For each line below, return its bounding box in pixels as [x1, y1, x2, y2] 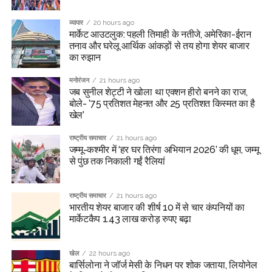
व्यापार [69, 18, 83, 27]
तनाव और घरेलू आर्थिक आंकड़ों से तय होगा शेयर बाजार [69, 40, 250, 52]
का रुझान [69, 52, 101, 64]
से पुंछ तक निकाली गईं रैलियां [69, 155, 165, 168]
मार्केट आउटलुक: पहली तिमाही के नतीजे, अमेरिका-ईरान [69, 29, 251, 41]
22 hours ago [89, 249, 130, 258]
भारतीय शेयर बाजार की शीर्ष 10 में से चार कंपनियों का [69, 202, 245, 214]
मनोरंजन [69, 76, 89, 85]
